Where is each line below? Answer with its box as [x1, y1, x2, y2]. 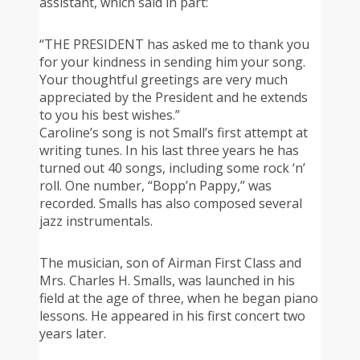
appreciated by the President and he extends [39, 88, 308, 106]
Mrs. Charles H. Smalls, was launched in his [39, 271, 295, 289]
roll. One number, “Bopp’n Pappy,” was [39, 176, 272, 194]
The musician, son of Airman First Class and [39, 253, 301, 272]
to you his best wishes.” [39, 105, 180, 124]
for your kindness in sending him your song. [39, 52, 305, 71]
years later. [39, 324, 106, 342]
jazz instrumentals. [39, 211, 153, 230]
